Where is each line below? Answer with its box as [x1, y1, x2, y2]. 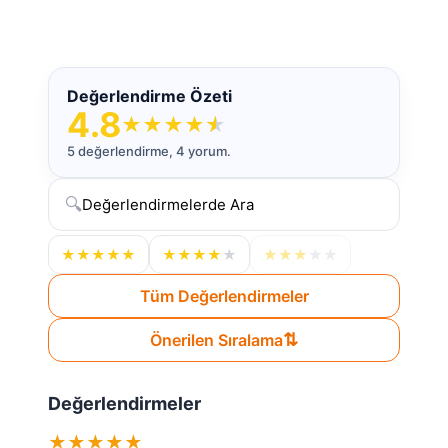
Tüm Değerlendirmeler [139, 286, 309, 306]
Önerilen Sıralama [150, 330, 283, 350]
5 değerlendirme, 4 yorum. [67, 143, 231, 159]
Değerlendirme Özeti [67, 86, 232, 106]
